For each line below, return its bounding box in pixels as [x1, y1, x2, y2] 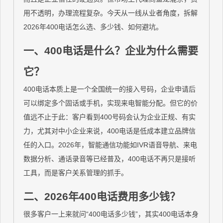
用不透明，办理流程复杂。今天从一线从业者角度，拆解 [23, 9, 198, 17]
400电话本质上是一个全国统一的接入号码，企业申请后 [23, 85, 196, 94]
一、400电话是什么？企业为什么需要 [23, 45, 199, 57]
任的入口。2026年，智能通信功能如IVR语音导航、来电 [23, 141, 198, 149]
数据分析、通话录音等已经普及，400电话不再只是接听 [23, 155, 196, 163]
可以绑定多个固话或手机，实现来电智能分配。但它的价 [23, 99, 198, 108]
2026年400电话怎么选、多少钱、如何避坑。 [23, 23, 163, 31]
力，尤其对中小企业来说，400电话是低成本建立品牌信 [23, 127, 196, 135]
